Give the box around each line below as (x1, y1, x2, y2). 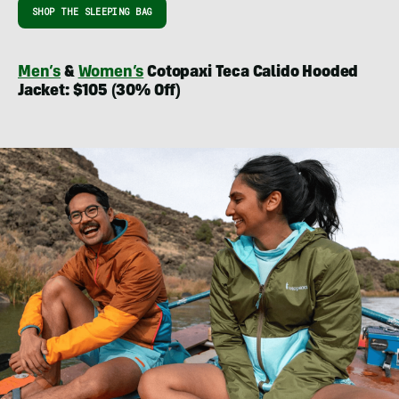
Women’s (77, 64, 144, 81)
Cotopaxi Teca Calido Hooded (143, 64, 359, 81)
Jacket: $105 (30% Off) (18, 83, 182, 100)
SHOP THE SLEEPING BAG (32, 5, 153, 18)
